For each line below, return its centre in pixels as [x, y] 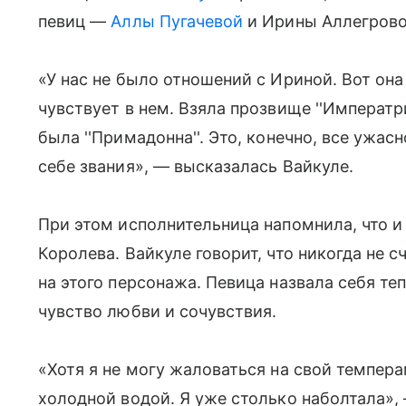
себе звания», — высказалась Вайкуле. [196, 166]
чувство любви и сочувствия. [158, 311]
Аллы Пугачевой [177, 21]
